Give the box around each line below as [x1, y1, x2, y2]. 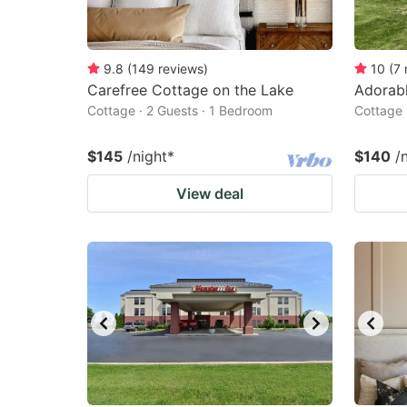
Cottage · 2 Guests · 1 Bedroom [87, 103, 273, 118]
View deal [176, 184, 243, 203]
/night [127, 147, 167, 165]
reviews [158, 61, 203, 76]
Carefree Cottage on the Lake [87, 81, 293, 99]
